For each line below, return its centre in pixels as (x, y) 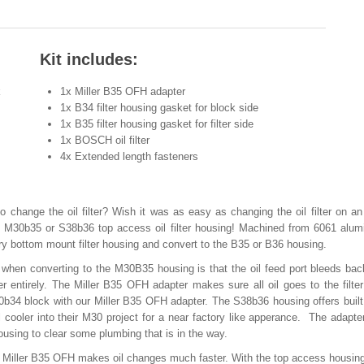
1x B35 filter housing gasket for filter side (157, 124)
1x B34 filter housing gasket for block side (159, 108)
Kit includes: (89, 59)
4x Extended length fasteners (129, 156)
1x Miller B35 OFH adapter (123, 91)
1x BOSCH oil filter (105, 140)
